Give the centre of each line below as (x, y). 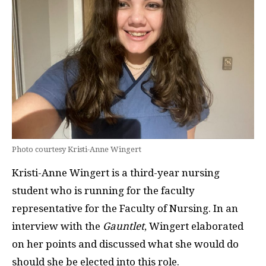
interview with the (57, 226)
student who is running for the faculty (103, 191)
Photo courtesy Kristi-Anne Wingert (77, 149)
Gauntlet (123, 226)
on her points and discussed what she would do (125, 244)
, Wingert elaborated (194, 226)
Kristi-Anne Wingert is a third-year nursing (116, 173)
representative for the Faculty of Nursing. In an (125, 208)
